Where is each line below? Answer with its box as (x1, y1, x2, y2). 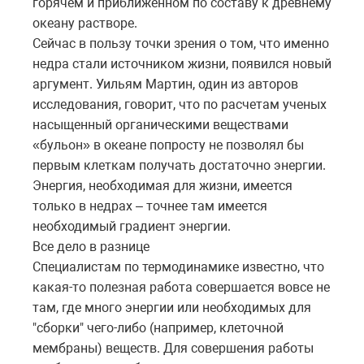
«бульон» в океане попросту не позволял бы (32, 136, 304, 153)
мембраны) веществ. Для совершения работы (32, 340, 314, 356)
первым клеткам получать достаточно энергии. (32, 157, 326, 173)
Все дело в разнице (32, 238, 149, 254)
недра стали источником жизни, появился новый (32, 55, 331, 71)
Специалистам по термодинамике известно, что (32, 258, 324, 275)
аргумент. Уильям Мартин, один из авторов (32, 76, 298, 92)
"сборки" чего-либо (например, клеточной (32, 319, 284, 336)
